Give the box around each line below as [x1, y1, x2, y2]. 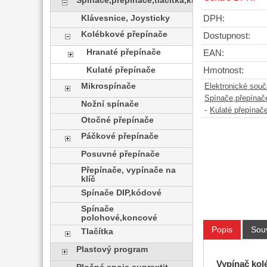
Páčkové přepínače [81, 132, 159, 141]
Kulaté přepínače [86, 66, 156, 74]
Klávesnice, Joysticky [81, 14, 170, 23]
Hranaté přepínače [86, 48, 161, 57]
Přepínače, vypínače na [81, 166, 176, 175]
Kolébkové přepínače [81, 30, 168, 39]
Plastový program [76, 245, 148, 254]
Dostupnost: [203, 31, 250, 41]
